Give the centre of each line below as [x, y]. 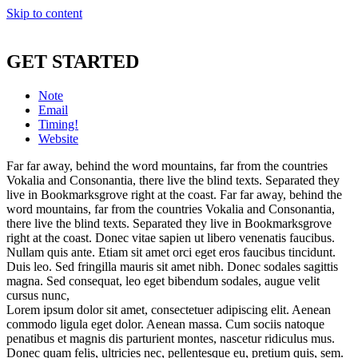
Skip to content [44, 13]
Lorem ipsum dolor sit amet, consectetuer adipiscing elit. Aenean [169, 309]
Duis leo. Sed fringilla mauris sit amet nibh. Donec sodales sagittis [172, 266]
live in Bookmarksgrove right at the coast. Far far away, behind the [174, 194]
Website [58, 138]
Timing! [58, 124]
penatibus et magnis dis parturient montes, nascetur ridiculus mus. [171, 338]
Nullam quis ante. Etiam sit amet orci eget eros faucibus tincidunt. [171, 252]
